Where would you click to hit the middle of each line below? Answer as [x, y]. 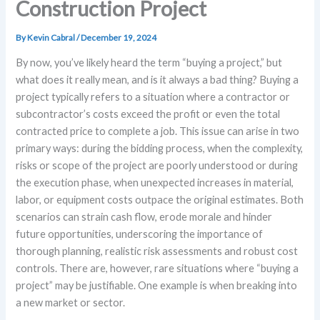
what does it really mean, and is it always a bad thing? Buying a [157, 79]
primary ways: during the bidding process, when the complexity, [160, 148]
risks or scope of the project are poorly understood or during [157, 165]
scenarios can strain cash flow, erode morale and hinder [144, 216]
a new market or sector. [73, 302]
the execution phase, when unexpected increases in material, [155, 182]
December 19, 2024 [119, 38]
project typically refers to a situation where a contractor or [153, 96]
